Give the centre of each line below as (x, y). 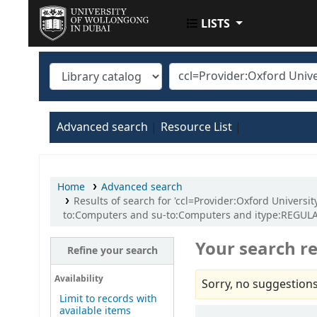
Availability (79, 279)
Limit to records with (108, 299)
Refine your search (112, 251)
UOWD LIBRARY (92, 44)
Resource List (196, 127)
